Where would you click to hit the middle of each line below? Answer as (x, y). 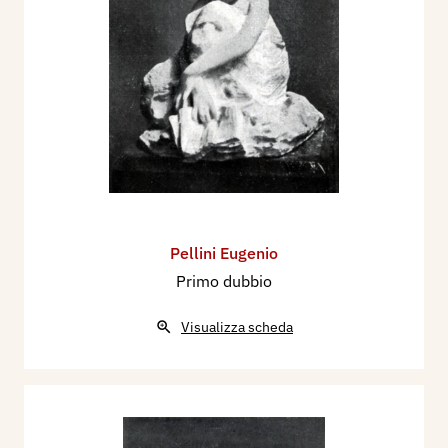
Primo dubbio (224, 281)
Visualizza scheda (237, 327)
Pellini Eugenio (224, 253)
